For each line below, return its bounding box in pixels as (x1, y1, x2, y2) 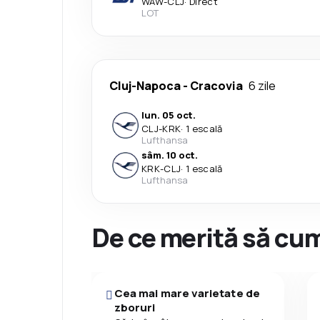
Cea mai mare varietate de (114, 285, 260, 301)
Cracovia (190, 77, 243, 94)
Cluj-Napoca (109, 77, 181, 94)
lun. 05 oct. (141, 108, 196, 121)
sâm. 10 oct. (141, 148, 198, 161)
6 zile (249, 77, 276, 94)
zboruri (114, 299, 156, 315)
